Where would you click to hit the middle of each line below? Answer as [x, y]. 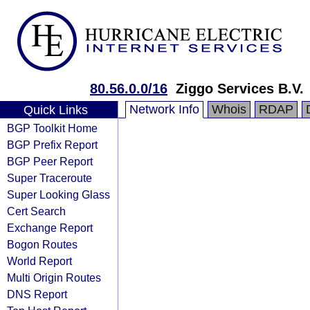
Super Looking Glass [58, 194]
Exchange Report [50, 228]
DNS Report [37, 294]
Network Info [164, 109]
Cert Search [36, 211]
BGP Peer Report [50, 161]
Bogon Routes [42, 244]
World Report [39, 261]
